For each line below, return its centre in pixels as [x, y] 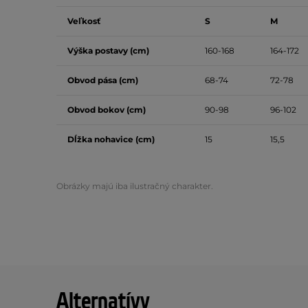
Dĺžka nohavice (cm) [111, 139]
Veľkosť [84, 21]
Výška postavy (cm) [108, 51]
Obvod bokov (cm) [107, 110]
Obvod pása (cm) [103, 80]
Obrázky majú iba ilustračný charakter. [135, 186]
